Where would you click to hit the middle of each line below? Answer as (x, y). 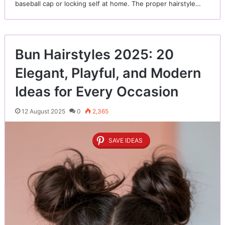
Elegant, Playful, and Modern (108, 73)
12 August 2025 (43, 111)
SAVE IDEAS (126, 141)
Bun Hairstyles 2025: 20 (94, 55)
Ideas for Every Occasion (96, 92)
